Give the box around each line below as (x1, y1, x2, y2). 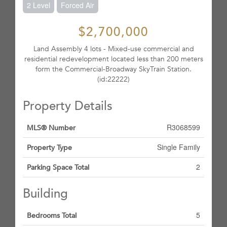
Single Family (157, 142, 200, 152)
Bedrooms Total (27, 211, 77, 220)
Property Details (23, 98, 112, 115)
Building (23, 185, 68, 202)
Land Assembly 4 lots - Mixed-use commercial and (33, 44, 194, 54)
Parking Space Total (27, 163, 89, 172)
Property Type (27, 143, 72, 153)
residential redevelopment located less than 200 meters (24, 54, 203, 64)
